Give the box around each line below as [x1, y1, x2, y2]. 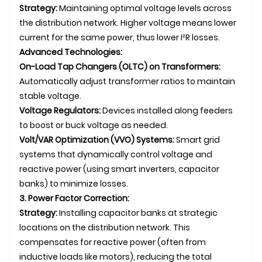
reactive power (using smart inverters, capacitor [19, 163, 219, 175]
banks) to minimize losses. [19, 177, 128, 189]
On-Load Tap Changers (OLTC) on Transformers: [19, 60, 220, 73]
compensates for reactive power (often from [19, 236, 206, 248]
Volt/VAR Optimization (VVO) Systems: [19, 133, 174, 146]
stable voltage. [19, 89, 81, 102]
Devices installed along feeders [101, 104, 233, 116]
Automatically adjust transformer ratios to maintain [19, 75, 235, 87]
